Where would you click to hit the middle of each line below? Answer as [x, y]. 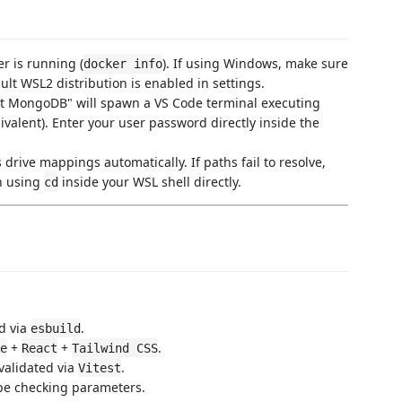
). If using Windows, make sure [255, 64]
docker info [123, 64]
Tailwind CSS [115, 348]
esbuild [56, 328]
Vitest [100, 367]
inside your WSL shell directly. [150, 182]
